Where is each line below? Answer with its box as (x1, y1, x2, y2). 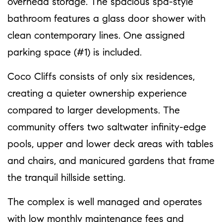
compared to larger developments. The (7, 106, 180, 116)
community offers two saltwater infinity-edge (7, 122, 206, 133)
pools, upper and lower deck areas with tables (7, 139, 214, 150)
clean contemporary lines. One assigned (7, 31, 185, 41)
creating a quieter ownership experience (7, 89, 187, 99)
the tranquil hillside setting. (7, 173, 125, 183)
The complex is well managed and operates (7, 197, 202, 208)
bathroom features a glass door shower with (7, 14, 206, 24)
